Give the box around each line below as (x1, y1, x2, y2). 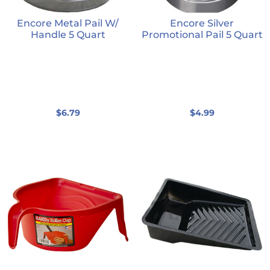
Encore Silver (170, 17, 234, 30)
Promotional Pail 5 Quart (141, 29, 263, 41)
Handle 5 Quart (30, 29, 105, 41)
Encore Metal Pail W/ (17, 17, 119, 30)
